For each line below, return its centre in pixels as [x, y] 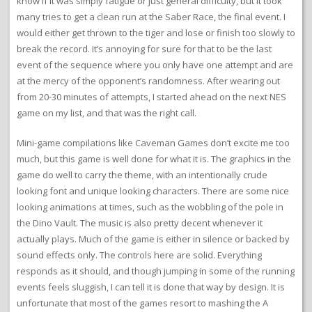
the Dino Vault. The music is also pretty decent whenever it [140, 223]
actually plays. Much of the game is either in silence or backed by [153, 239]
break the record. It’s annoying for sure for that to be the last [144, 49]
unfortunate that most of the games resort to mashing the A [142, 303]
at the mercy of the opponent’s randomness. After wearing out [148, 81]
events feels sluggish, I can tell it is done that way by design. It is [151, 287]
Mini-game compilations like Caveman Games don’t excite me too [153, 143]
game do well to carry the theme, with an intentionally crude [142, 175]
